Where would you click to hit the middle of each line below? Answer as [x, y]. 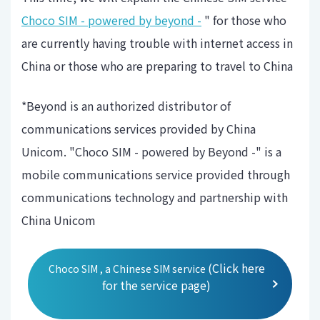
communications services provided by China [139, 129]
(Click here [236, 268]
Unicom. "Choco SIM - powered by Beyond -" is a [151, 152]
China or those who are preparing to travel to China [157, 66]
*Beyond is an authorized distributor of [126, 106]
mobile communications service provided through [156, 175]
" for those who [244, 20]
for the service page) [156, 285]
